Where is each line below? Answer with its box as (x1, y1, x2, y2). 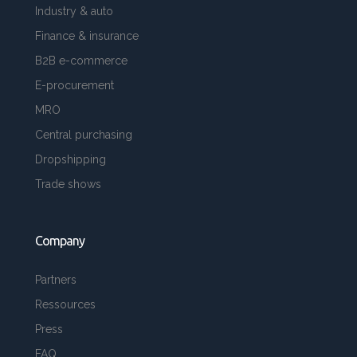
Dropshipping (35, 152, 106, 166)
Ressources (35, 297, 96, 311)
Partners (35, 273, 76, 286)
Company (35, 233, 84, 248)
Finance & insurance (35, 29, 139, 42)
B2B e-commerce (35, 53, 127, 67)
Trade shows (35, 177, 101, 190)
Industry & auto (35, 4, 113, 18)
